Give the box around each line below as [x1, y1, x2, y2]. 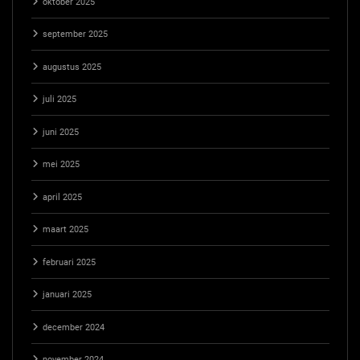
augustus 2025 [42, 61, 101, 72]
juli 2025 [42, 94, 76, 105]
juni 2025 [42, 126, 79, 137]
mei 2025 [42, 159, 80, 170]
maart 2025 [42, 224, 88, 235]
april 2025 [42, 191, 82, 202]
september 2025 [42, 29, 108, 40]
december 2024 [42, 321, 104, 333]
